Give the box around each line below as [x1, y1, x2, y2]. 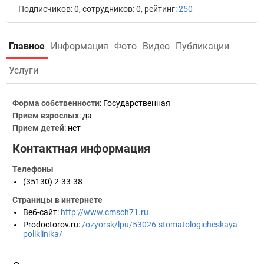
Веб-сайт [23, 207, 57, 217]
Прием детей [12, 123, 64, 133]
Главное [9, 41, 45, 52]
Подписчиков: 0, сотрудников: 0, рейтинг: [18, 4, 179, 14]
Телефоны [12, 164, 54, 174]
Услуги [9, 65, 38, 76]
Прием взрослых [12, 111, 79, 120]
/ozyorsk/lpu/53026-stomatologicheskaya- [82, 220, 240, 229]
